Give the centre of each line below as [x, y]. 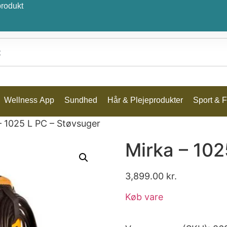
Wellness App [29, 100]
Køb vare [144, 197]
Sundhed [81, 100]
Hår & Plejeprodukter [145, 100]
